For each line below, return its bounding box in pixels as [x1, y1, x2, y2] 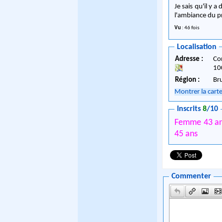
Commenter [171, 172, 212, 181]
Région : [175, 76, 200, 84]
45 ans [174, 129, 198, 139]
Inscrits [177, 105, 203, 113]
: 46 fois [181, 25, 200, 31]
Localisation [177, 43, 217, 51]
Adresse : [175, 55, 205, 63]
